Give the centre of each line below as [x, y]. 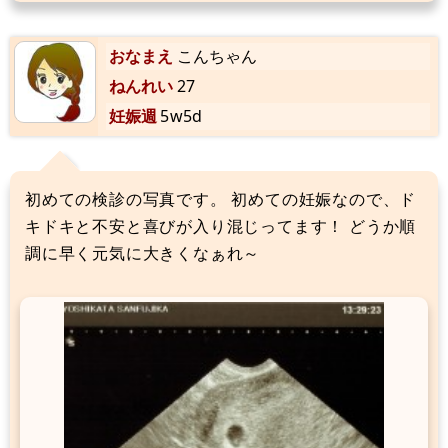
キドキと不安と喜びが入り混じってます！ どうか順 [221, 226]
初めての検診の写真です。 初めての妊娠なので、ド [221, 199]
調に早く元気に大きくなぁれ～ [143, 253]
